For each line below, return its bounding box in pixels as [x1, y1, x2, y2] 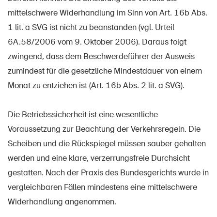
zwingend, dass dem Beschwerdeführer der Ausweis [8, 51, 195, 62]
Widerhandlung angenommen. [8, 197, 116, 207]
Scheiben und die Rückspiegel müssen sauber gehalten [8, 139, 206, 149]
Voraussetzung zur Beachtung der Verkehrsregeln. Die [8, 124, 201, 134]
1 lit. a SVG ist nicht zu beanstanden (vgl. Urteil [8, 22, 174, 32]
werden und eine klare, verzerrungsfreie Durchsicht [8, 153, 190, 163]
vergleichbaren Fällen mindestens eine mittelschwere [8, 182, 197, 192]
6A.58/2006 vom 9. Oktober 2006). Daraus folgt [8, 37, 186, 47]
